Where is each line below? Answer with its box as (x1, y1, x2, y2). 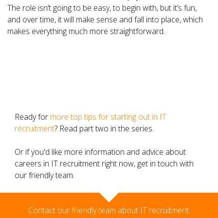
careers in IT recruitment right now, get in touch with (15, 158, 194, 169)
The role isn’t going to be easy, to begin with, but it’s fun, (7, 2, 197, 13)
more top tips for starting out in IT (50, 111, 166, 122)
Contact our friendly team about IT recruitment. (28, 205, 190, 216)
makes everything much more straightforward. (7, 26, 165, 36)
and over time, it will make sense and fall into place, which (7, 14, 203, 25)
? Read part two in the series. (54, 123, 154, 134)
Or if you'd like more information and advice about (15, 146, 186, 157)
